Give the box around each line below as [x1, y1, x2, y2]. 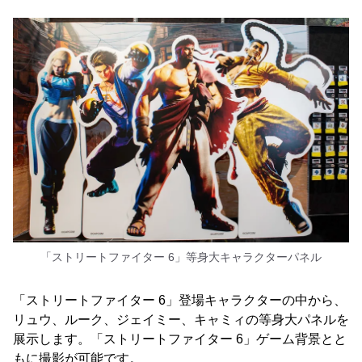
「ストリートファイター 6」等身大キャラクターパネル [40, 250, 322, 264]
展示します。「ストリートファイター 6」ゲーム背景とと [13, 332, 347, 347]
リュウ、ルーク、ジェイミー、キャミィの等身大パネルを [13, 313, 349, 327]
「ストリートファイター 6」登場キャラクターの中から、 [13, 293, 347, 308]
